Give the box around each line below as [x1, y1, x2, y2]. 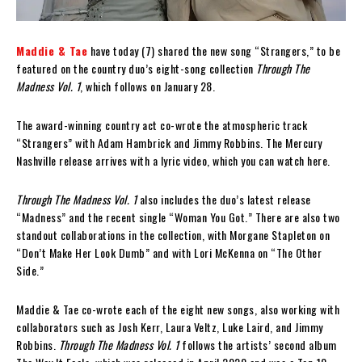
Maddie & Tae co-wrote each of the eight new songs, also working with [16, 300, 339, 318]
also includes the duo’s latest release [137, 190, 311, 208]
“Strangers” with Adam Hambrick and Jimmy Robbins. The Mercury [16, 133, 322, 151]
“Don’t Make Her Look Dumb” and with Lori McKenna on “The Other [16, 243, 322, 261]
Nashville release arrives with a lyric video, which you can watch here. [16, 151, 330, 169]
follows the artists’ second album [179, 335, 337, 353]
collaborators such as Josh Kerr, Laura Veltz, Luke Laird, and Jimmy [16, 318, 323, 335]
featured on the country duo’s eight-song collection [16, 59, 256, 77]
